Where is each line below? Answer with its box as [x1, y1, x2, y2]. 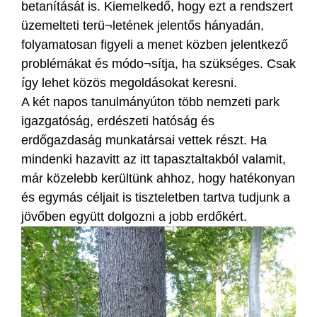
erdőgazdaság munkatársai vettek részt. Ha [21, 132, 267, 147]
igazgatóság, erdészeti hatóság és [21, 113, 214, 128]
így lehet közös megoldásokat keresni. [21, 75, 237, 90]
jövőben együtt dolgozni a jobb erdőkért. [21, 209, 247, 224]
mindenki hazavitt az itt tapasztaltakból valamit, [21, 151, 286, 166]
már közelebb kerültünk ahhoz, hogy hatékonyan [21, 171, 295, 185]
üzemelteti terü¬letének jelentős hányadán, [21, 18, 264, 33]
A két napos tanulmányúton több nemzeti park [21, 94, 279, 109]
